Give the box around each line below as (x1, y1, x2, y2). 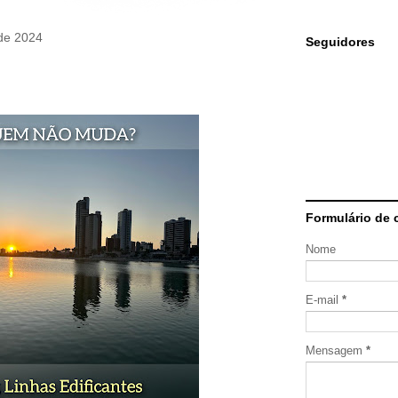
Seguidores (306, 35, 375, 49)
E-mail (306, 293, 342, 306)
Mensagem (306, 344, 366, 357)
